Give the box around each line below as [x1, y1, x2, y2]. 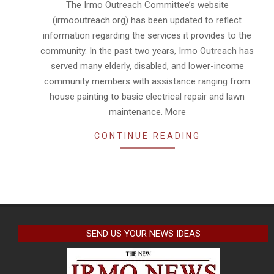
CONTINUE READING [94, 130, 201, 141]
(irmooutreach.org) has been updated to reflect [53, 14, 242, 26]
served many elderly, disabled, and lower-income [50, 60, 244, 72]
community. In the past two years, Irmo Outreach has [40, 45, 254, 56]
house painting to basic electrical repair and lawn [50, 91, 245, 102]
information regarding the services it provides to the [43, 29, 251, 41]
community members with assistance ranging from [44, 75, 250, 87]
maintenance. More [108, 106, 186, 117]
